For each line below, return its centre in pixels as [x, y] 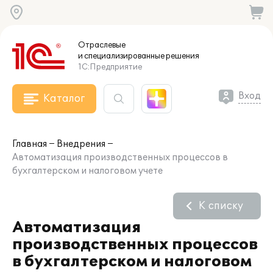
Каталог [64, 99]
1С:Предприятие [110, 67]
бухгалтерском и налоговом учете [87, 171]
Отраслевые [102, 45]
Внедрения [81, 144]
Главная [30, 144]
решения [182, 56]
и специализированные [121, 56]
